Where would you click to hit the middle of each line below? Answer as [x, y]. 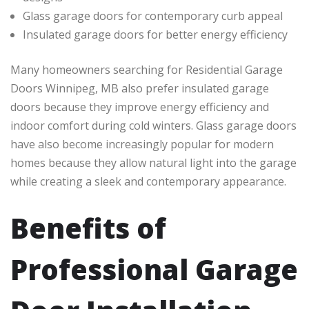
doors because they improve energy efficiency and [140, 107]
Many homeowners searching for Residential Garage [147, 70]
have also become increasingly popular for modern [142, 144]
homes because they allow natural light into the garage [153, 163]
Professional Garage [154, 270]
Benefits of [88, 228]
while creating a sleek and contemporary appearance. [148, 182]
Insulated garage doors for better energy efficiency [155, 35]
